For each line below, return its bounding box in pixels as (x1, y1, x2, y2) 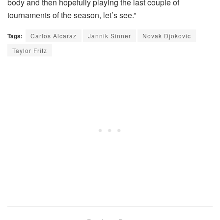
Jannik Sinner (88, 31, 131, 40)
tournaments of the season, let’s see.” (7, 9, 136, 21)
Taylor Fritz (12, 46, 47, 55)
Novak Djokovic (142, 31, 191, 40)
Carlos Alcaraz (30, 31, 77, 40)
